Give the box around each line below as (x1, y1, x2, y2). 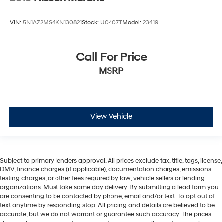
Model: (122, 19, 143, 27)
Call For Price (75, 50, 147, 65)
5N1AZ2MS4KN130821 (23, 19, 82, 27)
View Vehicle (90, 112, 132, 122)
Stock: (82, 19, 100, 27)
